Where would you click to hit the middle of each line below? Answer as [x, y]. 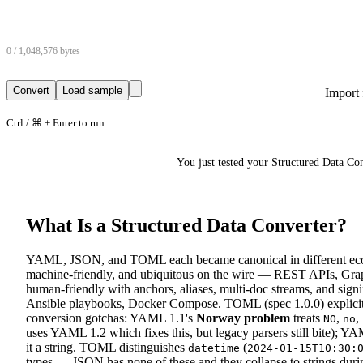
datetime [214, 348]
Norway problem [243, 318]
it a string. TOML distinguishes [107, 348]
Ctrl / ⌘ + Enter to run [56, 123]
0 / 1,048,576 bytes [43, 51]
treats [307, 318]
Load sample [92, 91]
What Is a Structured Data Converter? [186, 226]
